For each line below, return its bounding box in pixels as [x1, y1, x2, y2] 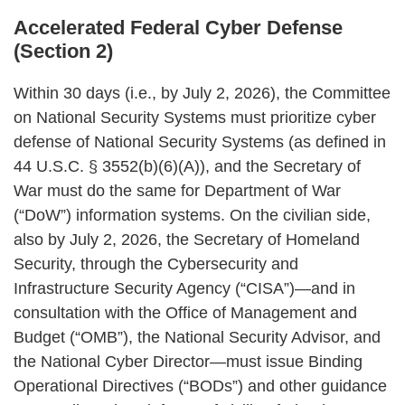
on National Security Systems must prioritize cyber [14, 108, 376, 127]
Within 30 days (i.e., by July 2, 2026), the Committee [14, 83, 391, 102]
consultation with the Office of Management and [14, 303, 357, 322]
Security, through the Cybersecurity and [14, 254, 298, 273]
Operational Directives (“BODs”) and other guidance [14, 376, 387, 395]
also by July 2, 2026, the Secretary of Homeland [14, 230, 360, 249]
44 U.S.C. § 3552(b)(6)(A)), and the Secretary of [14, 156, 361, 175]
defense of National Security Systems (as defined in [14, 132, 386, 151]
